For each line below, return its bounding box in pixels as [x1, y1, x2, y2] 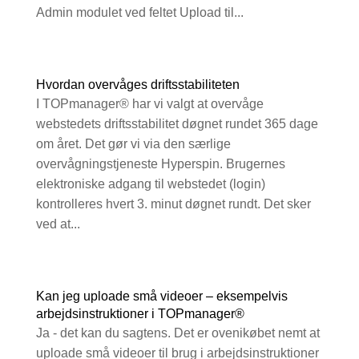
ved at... [35, 217, 80, 232]
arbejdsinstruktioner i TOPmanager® [35, 307, 244, 321]
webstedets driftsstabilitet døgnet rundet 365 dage [35, 117, 318, 131]
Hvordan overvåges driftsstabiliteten [35, 78, 240, 92]
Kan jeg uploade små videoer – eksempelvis [35, 289, 288, 304]
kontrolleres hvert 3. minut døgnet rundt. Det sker [35, 197, 311, 212]
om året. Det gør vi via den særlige [35, 137, 231, 151]
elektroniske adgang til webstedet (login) [35, 177, 265, 192]
